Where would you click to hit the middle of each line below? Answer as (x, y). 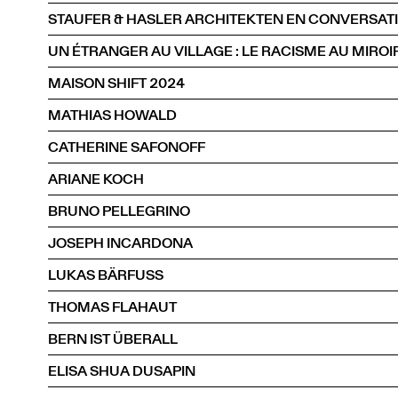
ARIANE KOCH (96, 179)
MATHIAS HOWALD (112, 115)
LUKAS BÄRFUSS (106, 275)
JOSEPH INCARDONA (120, 243)
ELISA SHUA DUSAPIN (122, 370)
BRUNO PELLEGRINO (119, 211)
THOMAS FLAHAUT (112, 306)
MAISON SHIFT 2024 (116, 83)
